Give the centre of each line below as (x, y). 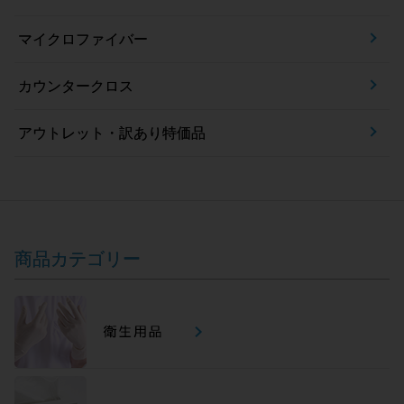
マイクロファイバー (83, 39)
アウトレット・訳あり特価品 (112, 133)
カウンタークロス (76, 86)
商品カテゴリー (78, 258)
